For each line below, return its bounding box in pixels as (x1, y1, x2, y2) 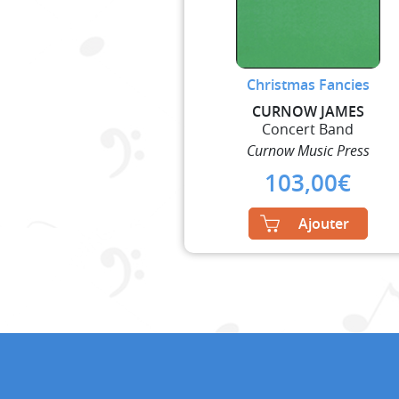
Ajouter (297, 213, 349, 233)
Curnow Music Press (246, 140, 370, 160)
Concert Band (262, 118, 354, 139)
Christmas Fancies (246, 74, 370, 94)
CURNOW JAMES (251, 101, 364, 121)
